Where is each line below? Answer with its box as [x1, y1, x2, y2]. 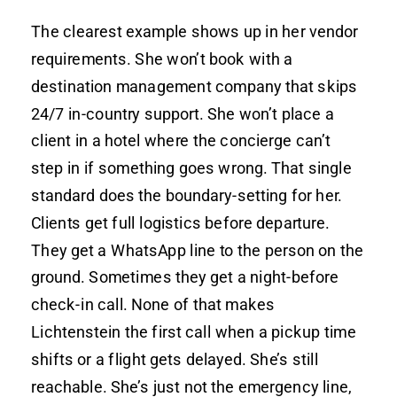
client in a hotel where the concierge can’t [31, 130, 331, 150]
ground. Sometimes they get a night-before [31, 267, 339, 286]
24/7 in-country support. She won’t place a [31, 104, 334, 123]
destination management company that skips [31, 76, 358, 96]
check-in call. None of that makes [31, 294, 276, 314]
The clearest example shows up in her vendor [31, 21, 358, 41]
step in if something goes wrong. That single [31, 158, 353, 177]
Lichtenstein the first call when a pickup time [31, 322, 356, 341]
